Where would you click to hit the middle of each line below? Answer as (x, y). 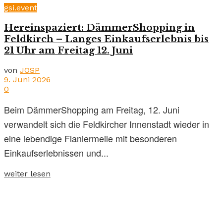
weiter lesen (27, 173)
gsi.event (21, 8)
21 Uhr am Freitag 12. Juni (68, 51)
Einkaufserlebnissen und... (56, 152)
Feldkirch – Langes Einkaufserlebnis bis (106, 39)
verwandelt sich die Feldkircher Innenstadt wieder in (107, 124)
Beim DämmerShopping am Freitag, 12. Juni (92, 109)
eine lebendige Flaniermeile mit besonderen (90, 138)
